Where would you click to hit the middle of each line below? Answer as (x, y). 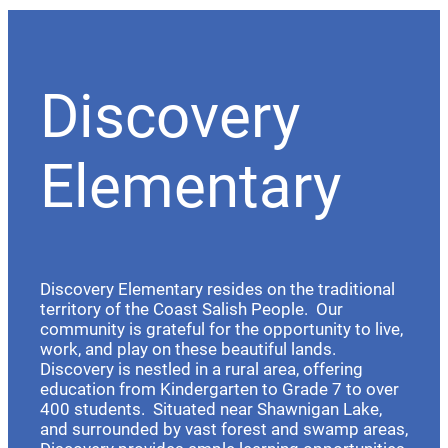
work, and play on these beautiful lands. (190, 348)
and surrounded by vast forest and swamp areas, (224, 428)
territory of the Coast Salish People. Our (191, 308)
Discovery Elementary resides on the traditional (217, 288)
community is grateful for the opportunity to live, (221, 328)
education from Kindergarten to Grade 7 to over (219, 388)
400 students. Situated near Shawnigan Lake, (211, 408)
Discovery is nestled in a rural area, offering (201, 368)
